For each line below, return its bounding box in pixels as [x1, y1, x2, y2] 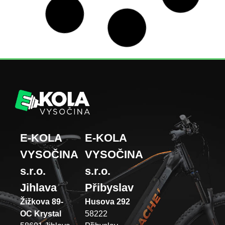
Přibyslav [85, 181, 134, 194]
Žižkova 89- [20, 197, 63, 206]
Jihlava [20, 181, 57, 194]
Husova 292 [85, 197, 131, 206]
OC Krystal [20, 209, 61, 218]
